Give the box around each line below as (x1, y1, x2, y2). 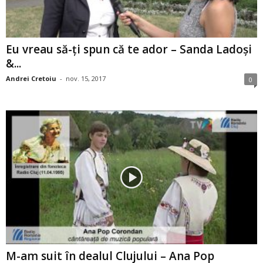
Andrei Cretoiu (6, 73, 56, 83)
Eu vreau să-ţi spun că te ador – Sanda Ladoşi (6, 41, 252, 57)
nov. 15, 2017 (66, 73, 106, 83)
